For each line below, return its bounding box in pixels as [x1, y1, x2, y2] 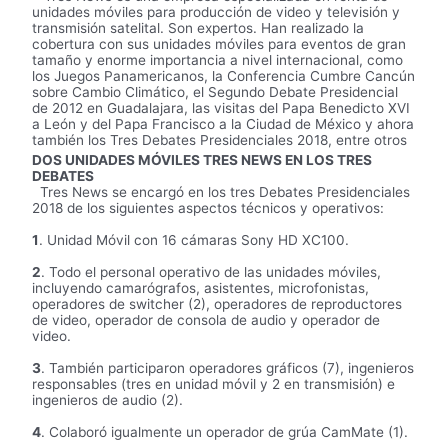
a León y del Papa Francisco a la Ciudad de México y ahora [32, 115, 415, 132]
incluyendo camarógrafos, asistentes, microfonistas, [32, 279, 370, 296]
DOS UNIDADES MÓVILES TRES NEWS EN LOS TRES [32, 151, 373, 168]
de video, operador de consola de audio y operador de [32, 311, 381, 328]
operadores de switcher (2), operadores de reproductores [32, 295, 403, 312]
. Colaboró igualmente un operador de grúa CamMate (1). [41, 423, 409, 440]
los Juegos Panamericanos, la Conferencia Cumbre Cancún [32, 67, 416, 84]
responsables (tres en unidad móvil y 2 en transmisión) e [32, 375, 396, 392]
